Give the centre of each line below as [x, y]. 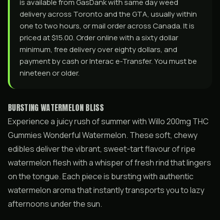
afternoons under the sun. [55, 204]
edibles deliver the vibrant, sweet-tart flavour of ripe [102, 149]
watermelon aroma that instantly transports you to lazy [106, 190]
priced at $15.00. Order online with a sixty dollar [99, 38]
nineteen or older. [50, 73]
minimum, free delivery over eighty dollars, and [98, 49]
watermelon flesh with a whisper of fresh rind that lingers [110, 163]
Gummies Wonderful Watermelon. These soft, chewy [103, 135]
